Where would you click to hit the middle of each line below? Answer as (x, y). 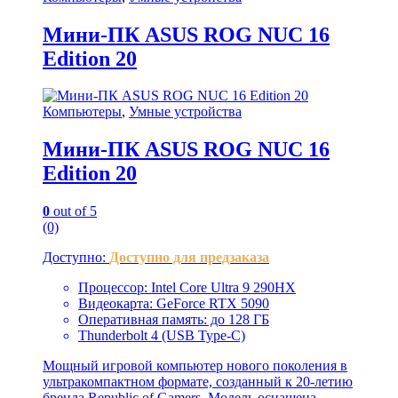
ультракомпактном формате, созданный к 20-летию (198, 382)
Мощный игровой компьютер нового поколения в (195, 366)
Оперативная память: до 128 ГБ (174, 320)
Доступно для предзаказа (189, 258)
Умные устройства (185, 112)
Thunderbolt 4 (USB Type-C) (162, 336)
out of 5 (73, 211)
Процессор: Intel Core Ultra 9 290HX (187, 288)
